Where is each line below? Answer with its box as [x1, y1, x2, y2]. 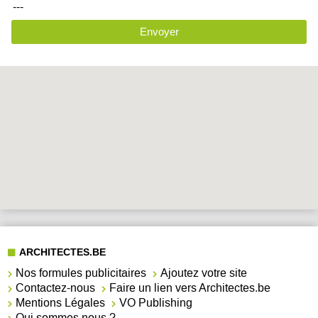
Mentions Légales [16, 295, 106, 311]
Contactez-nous [16, 280, 96, 296]
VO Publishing [119, 295, 193, 311]
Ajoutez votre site [160, 265, 248, 281]
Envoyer [139, 26, 179, 38]
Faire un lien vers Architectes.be [109, 280, 271, 296]
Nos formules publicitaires [16, 265, 147, 281]
